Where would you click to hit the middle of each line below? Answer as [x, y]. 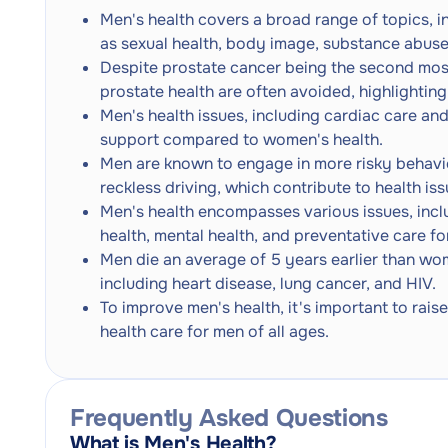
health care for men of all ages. [214, 331]
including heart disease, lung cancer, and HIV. [268, 283]
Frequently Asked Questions [229, 418]
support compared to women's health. [241, 139]
